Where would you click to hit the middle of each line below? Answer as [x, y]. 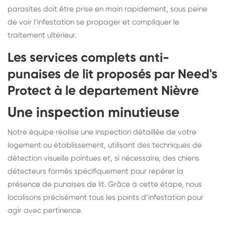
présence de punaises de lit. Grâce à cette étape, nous [105, 184]
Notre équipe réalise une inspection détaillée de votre [102, 132]
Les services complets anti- [88, 58]
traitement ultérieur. [42, 35]
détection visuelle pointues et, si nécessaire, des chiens [103, 158]
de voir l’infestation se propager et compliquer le [93, 22]
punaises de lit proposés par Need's [113, 75]
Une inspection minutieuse [93, 113]
